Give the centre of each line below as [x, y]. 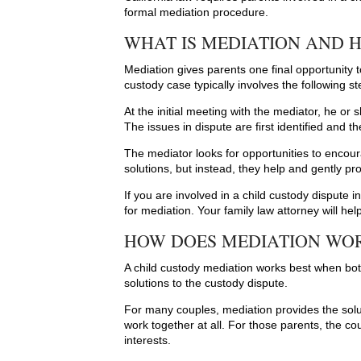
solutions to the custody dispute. [206, 283]
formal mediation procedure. [197, 12]
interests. [148, 340]
